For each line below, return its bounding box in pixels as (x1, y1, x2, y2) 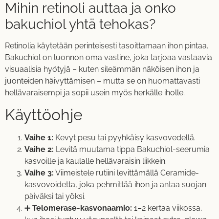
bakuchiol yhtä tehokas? (5, 16, 155, 32)
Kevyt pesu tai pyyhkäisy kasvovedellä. (53, 133, 196, 143)
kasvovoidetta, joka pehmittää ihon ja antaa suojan (24, 180, 206, 190)
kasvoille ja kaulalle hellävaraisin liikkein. (24, 156, 167, 166)
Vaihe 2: (24, 145, 54, 154)
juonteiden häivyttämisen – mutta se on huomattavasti (5, 76, 200, 86)
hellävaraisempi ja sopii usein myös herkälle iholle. (5, 88, 185, 97)
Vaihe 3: (24, 168, 54, 178)
